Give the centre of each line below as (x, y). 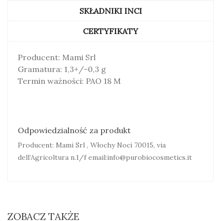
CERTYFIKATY (110, 31)
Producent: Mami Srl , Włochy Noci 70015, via (92, 145)
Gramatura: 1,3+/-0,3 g (62, 69)
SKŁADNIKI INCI (110, 11)
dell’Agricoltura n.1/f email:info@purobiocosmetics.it (105, 157)
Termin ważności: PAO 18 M (69, 81)
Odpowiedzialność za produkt (74, 130)
